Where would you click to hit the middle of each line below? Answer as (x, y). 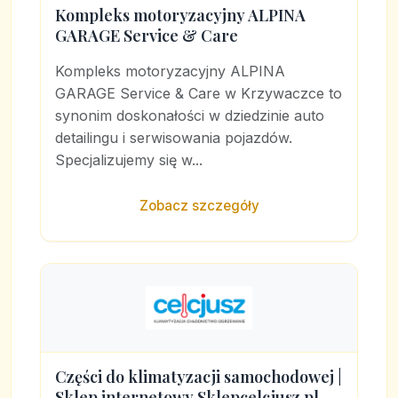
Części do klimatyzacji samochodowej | (199, 377)
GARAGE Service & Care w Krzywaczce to (199, 93)
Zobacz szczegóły (199, 206)
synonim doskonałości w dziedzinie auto (190, 115)
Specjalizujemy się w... (129, 160)
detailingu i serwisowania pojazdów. (174, 138)
